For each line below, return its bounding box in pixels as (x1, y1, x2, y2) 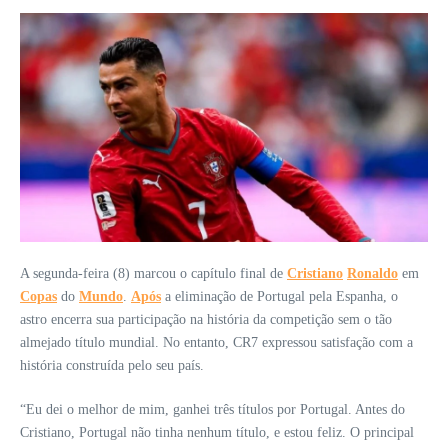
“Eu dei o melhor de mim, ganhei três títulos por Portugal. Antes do (20, 401, 405, 417)
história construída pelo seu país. (20, 357, 204, 373)
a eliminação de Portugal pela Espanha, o (161, 288, 398, 304)
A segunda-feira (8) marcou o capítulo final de (20, 265, 287, 281)
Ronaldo (347, 265, 398, 281)
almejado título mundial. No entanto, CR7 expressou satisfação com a (20, 334, 413, 350)
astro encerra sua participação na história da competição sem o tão (20, 311, 392, 327)
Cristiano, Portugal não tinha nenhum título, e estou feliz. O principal (20, 424, 414, 440)
